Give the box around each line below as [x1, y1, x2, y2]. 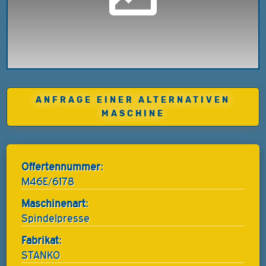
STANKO [21, 249, 61, 262]
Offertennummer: [21, 160, 104, 173]
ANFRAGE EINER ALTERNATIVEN [36, 95, 230, 106]
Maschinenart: [21, 197, 89, 210]
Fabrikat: [21, 234, 62, 247]
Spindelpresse [21, 212, 90, 225]
